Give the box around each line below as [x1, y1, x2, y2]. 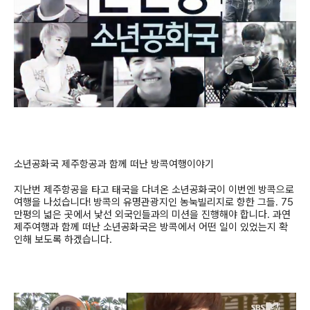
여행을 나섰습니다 [14, 196, 89, 209]
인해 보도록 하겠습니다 [14, 233, 109, 246]
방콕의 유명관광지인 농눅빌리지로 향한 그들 [93, 196, 275, 209]
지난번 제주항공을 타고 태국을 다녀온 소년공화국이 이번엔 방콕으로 [14, 183, 294, 197]
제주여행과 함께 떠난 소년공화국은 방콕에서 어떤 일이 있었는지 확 [14, 221, 288, 234]
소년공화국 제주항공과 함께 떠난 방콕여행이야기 [14, 158, 214, 171]
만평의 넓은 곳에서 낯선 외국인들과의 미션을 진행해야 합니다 [14, 208, 267, 221]
